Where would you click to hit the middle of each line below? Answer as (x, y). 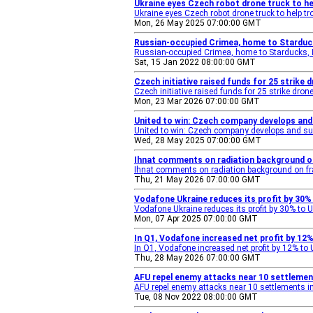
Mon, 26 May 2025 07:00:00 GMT (198, 23)
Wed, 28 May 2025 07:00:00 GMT (198, 140)
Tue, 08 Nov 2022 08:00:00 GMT (196, 297)
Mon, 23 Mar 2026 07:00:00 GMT (197, 101)
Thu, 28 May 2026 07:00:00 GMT (197, 258)
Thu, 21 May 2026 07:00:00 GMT (197, 180)
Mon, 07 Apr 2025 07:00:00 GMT (196, 219)
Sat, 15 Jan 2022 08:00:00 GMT (195, 62)
